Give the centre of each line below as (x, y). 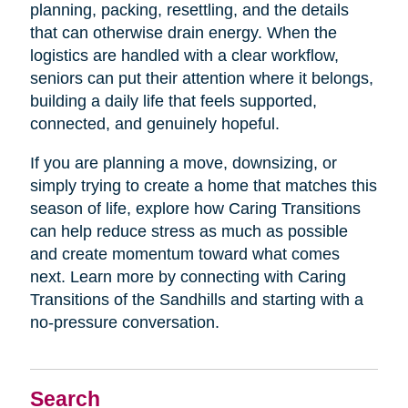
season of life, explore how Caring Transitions (195, 209)
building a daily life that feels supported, (173, 102)
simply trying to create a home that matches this (203, 186)
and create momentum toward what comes (184, 255)
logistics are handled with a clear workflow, (184, 56)
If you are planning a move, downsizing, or (183, 163)
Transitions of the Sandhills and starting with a (196, 300)
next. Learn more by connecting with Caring (188, 277)
